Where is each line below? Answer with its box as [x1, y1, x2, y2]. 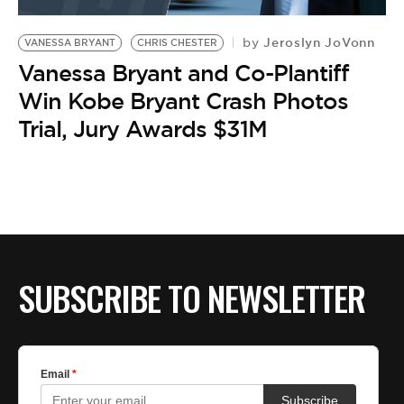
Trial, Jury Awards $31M [18, 114, 267, 143]
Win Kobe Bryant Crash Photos [18, 86, 348, 115]
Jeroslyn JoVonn [259, 33, 375, 50]
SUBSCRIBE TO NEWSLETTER [18, 272, 365, 324]
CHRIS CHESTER [137, 36, 217, 49]
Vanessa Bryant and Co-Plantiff [18, 58, 349, 87]
